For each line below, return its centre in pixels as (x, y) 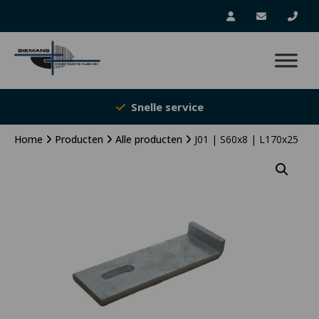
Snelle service (167, 107)
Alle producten (149, 139)
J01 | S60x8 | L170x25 (246, 139)
